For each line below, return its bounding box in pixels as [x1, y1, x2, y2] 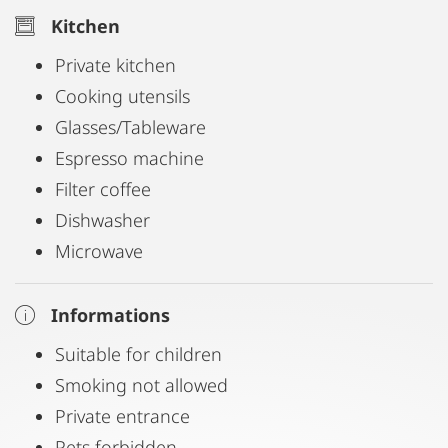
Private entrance [55, 404, 190, 428]
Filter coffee [55, 177, 151, 201]
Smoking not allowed [55, 373, 228, 397]
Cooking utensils [55, 84, 190, 108]
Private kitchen [55, 53, 176, 77]
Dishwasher [55, 208, 150, 232]
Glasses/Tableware [55, 115, 206, 139]
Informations [51, 303, 170, 327]
